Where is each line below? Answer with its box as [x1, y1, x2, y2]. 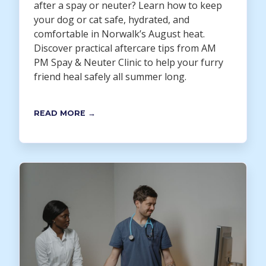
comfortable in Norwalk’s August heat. [34, 27, 205, 41]
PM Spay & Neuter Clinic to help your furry [34, 56, 223, 69]
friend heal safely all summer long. [34, 70, 186, 84]
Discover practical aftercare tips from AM [34, 42, 216, 55]
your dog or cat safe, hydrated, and [34, 13, 189, 27]
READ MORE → [34, 109, 96, 118]
